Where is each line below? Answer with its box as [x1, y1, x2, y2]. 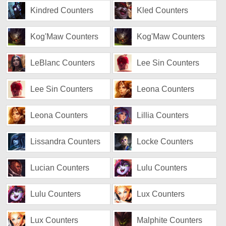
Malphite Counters [137, 216, 203, 224]
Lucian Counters [30, 163, 90, 172]
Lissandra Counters [30, 137, 101, 146]
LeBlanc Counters [30, 59, 95, 67]
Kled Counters [137, 6, 189, 15]
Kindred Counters [30, 6, 94, 15]
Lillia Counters [137, 111, 189, 120]
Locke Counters [137, 137, 194, 146]
